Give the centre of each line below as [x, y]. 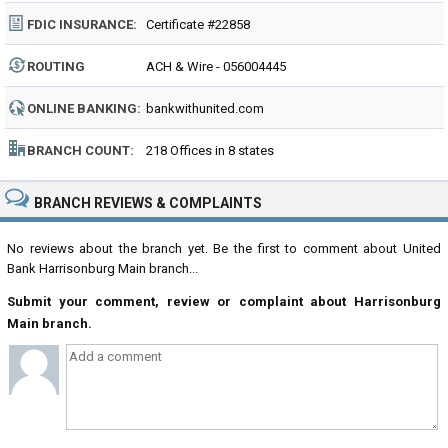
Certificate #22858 [198, 24]
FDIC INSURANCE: [82, 24]
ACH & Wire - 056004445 [216, 66]
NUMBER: [56, 90]
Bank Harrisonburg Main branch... [102, 268]
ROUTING [56, 66]
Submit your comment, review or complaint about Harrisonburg [224, 301]
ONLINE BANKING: [84, 108]
